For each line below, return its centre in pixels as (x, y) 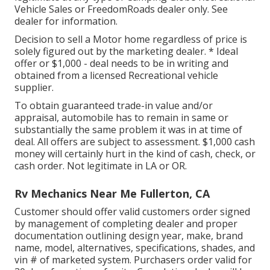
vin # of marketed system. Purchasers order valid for (133, 259)
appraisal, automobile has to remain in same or (121, 117)
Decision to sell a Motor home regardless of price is (131, 39)
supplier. (34, 87)
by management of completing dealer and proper (126, 223)
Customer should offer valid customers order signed (132, 211)
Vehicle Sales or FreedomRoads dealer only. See (121, 9)
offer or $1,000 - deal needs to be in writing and (121, 63)
